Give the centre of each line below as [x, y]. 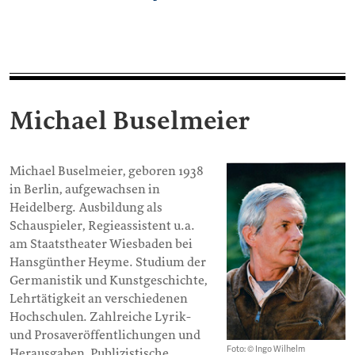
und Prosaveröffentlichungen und [105, 336]
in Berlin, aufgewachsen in [85, 190]
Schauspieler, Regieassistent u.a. [102, 226]
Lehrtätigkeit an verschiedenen [99, 299]
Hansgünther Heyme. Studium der [108, 263]
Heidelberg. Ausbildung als [86, 208]
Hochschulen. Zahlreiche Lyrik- [100, 317]
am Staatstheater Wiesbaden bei [101, 244]
